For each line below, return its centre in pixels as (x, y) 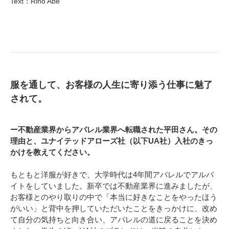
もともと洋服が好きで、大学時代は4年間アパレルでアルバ (112, 174)
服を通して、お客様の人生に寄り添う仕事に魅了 (111, 85)
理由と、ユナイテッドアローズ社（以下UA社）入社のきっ (112, 141)
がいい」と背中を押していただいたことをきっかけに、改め (114, 208)
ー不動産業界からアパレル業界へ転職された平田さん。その (114, 129)
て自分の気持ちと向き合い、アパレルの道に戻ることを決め (114, 219)
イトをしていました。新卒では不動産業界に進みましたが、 (114, 186)
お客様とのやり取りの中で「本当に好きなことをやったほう (114, 197)
